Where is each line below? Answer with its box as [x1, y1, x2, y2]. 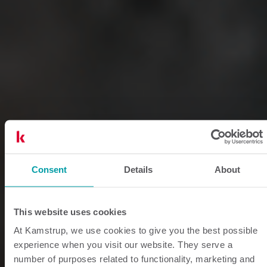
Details [123, 164, 153, 175]
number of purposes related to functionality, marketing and [14, 254, 255, 265]
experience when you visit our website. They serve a [14, 240, 233, 250]
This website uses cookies [14, 207, 127, 217]
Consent [31, 164, 67, 175]
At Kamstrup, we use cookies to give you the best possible [14, 225, 258, 236]
